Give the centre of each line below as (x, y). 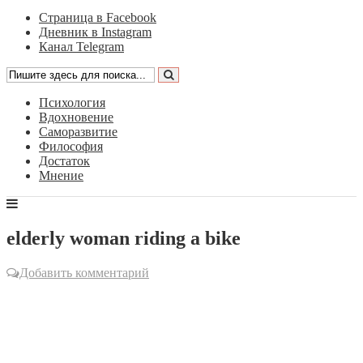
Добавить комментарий (84, 272)
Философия (71, 146)
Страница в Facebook (98, 17)
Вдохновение (76, 117)
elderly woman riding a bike (124, 238)
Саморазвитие (78, 132)
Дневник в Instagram (95, 32)
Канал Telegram (81, 47)
